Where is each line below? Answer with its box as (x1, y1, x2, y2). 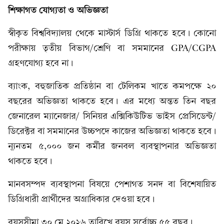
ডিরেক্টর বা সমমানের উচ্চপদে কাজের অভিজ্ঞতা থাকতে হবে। (8, 126, 216, 136)
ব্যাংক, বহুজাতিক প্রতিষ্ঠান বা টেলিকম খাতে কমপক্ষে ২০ (8, 81, 216, 91)
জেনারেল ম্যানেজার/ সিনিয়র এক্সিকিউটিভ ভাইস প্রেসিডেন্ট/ (8, 111, 216, 121)
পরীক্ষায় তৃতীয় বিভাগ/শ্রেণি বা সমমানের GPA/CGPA (8, 43, 216, 53)
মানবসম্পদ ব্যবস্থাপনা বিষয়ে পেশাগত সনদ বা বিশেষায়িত (8, 179, 216, 189)
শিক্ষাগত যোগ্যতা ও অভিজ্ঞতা (8, 4, 108, 15)
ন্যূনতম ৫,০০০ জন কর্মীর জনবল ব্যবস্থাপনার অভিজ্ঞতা (8, 141, 216, 151)
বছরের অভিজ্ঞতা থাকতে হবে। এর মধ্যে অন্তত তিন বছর (8, 96, 216, 106)
